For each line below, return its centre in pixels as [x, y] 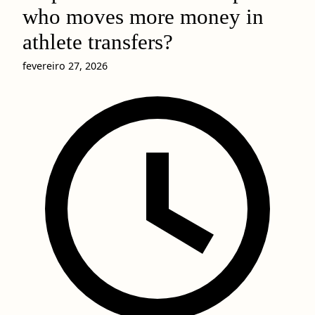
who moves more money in [143, 17]
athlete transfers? [98, 42]
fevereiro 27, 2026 [65, 66]
